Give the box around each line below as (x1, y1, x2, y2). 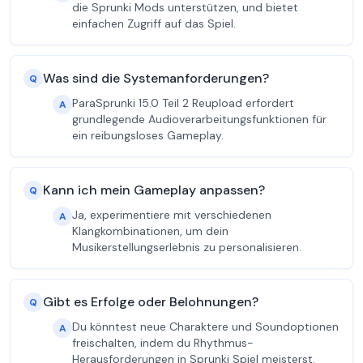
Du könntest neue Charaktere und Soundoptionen (72, 319, 339, 334)
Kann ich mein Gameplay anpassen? (43, 181, 265, 199)
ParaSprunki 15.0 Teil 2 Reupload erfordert (72, 96, 294, 110)
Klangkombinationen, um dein (72, 224, 228, 238)
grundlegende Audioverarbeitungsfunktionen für (72, 112, 327, 126)
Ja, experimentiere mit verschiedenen (72, 207, 271, 222)
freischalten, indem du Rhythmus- (72, 335, 254, 350)
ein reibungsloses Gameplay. (72, 128, 224, 143)
